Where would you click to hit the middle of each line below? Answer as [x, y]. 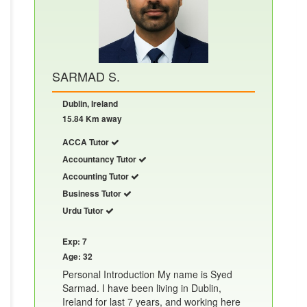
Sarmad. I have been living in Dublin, [142, 288]
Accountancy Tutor [100, 159]
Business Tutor [93, 194]
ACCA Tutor [87, 142]
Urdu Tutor [84, 211]
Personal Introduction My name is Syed [147, 274]
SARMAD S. [86, 76]
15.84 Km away [92, 119]
